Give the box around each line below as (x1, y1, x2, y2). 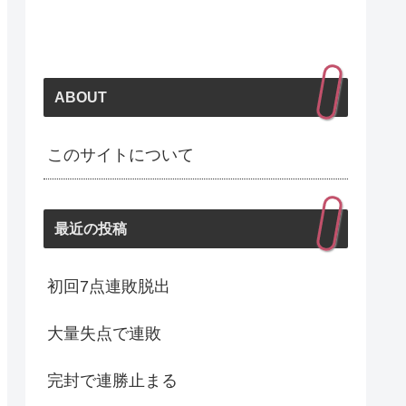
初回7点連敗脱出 (47, 276, 170, 295)
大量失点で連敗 (47, 324, 161, 343)
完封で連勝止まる (47, 371, 178, 390)
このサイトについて (47, 146, 194, 165)
